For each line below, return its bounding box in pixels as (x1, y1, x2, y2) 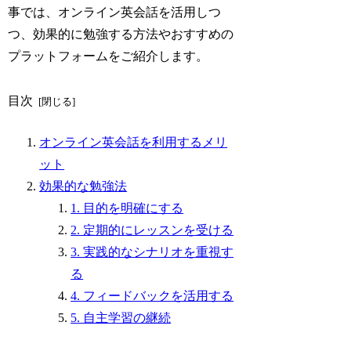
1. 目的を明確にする (71, 201, 184, 215)
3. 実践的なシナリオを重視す (71, 245, 234, 259)
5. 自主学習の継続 (71, 311, 172, 325)
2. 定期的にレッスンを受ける (71, 223, 234, 237)
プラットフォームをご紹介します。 (8, 49, 209, 63)
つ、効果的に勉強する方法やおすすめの (8, 27, 234, 41)
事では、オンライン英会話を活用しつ (8, 5, 222, 19)
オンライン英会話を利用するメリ (39, 136, 228, 150)
